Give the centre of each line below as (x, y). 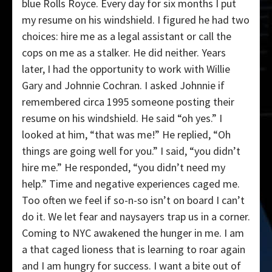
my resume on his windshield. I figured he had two (136, 20)
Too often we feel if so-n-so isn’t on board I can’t (133, 200)
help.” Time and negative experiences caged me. (131, 184)
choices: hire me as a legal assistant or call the (127, 36)
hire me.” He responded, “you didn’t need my (124, 168)
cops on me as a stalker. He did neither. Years (124, 53)
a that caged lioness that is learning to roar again (134, 250)
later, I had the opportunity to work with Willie (126, 69)
